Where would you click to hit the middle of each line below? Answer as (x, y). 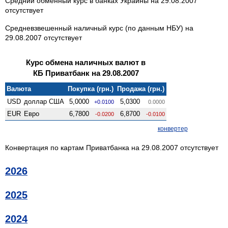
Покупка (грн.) (91, 89)
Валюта (19, 89)
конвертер (173, 129)
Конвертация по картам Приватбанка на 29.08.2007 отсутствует (112, 147)
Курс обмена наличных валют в (86, 62)
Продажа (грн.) (141, 89)
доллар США (44, 101)
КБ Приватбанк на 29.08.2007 (86, 73)
